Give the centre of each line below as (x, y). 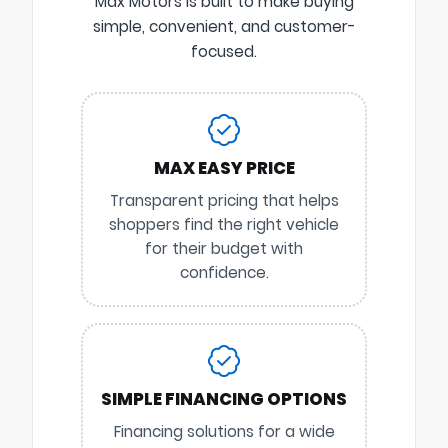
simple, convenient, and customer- (224, 26)
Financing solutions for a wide (224, 431)
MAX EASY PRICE (224, 167)
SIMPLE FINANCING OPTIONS (224, 398)
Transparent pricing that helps (224, 200)
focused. (224, 51)
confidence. (224, 272)
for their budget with (224, 248)
